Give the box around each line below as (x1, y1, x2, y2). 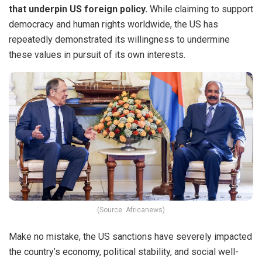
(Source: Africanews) (97, 205, 165, 214)
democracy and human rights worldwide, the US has (9, 19, 218, 30)
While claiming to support (147, 4, 253, 15)
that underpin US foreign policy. (9, 4, 147, 15)
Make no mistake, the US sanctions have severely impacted (9, 230, 252, 242)
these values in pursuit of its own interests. (9, 49, 185, 61)
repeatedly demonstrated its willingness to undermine (9, 34, 230, 46)
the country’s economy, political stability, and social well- (9, 246, 239, 257)
